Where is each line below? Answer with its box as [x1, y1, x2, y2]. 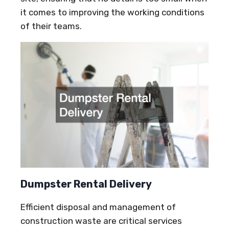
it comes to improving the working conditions [20, 7, 204, 18]
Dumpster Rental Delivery [20, 177, 152, 190]
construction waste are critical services [20, 215, 182, 226]
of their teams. [20, 21, 82, 32]
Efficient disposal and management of [20, 201, 176, 212]
